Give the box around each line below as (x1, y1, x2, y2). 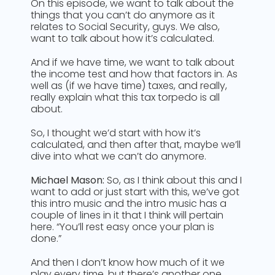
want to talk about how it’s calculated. (31, 31, 214, 45)
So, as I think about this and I (104, 173, 242, 187)
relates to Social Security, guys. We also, (31, 20, 220, 34)
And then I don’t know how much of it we (31, 255, 225, 269)
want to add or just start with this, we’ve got (31, 185, 239, 199)
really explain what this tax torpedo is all (31, 90, 220, 104)
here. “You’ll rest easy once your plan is (31, 220, 214, 234)
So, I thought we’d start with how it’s (31, 126, 201, 140)
